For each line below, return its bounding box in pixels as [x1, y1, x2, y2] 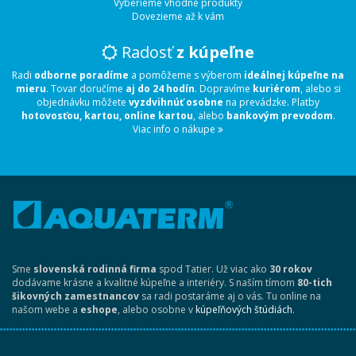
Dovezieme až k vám [132, 10, 224, 24]
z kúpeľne [172, 41, 254, 64]
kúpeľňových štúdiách [195, 302, 292, 316]
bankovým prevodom [226, 109, 333, 123]
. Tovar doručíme [45, 82, 126, 96]
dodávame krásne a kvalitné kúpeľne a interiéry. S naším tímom [12, 275, 297, 289]
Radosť [122, 41, 172, 64]
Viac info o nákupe [133, 122, 218, 137]
